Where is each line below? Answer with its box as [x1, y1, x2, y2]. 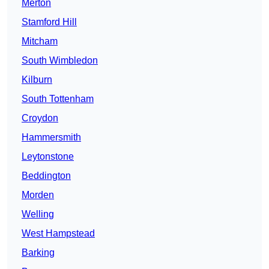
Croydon [22, 113, 58, 124]
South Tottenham [22, 94, 94, 104]
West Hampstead [22, 228, 95, 239]
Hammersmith [22, 132, 81, 143]
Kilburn [22, 74, 52, 85]
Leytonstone [22, 151, 74, 162]
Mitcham [22, 36, 58, 47]
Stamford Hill [22, 17, 77, 28]
